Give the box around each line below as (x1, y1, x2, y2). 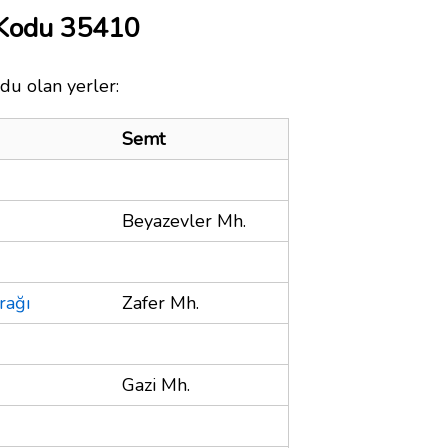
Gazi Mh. (122, 372, 190, 397)
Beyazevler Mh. (122, 208, 246, 233)
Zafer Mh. (122, 290, 199, 315)
